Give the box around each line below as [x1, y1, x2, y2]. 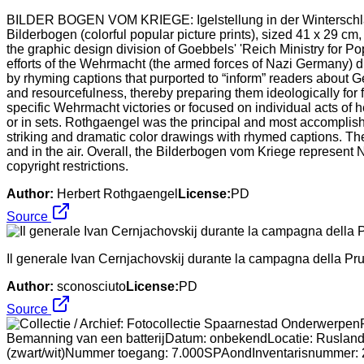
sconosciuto [57, 279, 126, 293]
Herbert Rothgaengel [57, 186, 178, 201]
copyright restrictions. [6, 158, 128, 173]
